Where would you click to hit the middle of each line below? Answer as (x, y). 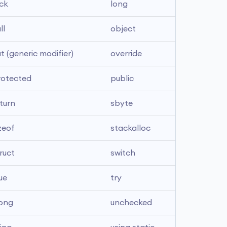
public (122, 79)
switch (123, 153)
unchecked (131, 203)
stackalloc (130, 128)
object (123, 29)
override (126, 54)
